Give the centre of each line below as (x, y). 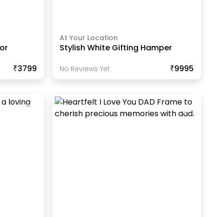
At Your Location (88, 38)
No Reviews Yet (85, 69)
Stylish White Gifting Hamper (116, 47)
